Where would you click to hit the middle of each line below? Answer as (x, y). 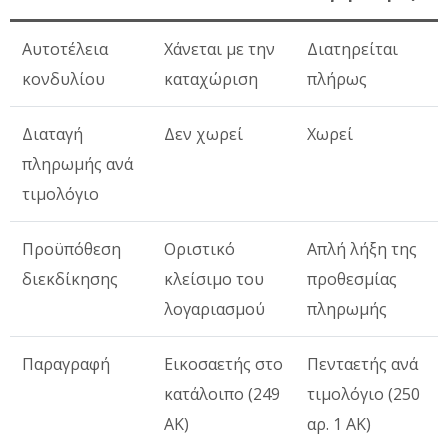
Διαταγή (52, 133)
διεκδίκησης (70, 278)
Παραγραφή (66, 363)
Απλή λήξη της (362, 248)
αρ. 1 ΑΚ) (339, 423)
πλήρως (337, 78)
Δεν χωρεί (203, 133)
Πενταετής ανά (362, 363)
